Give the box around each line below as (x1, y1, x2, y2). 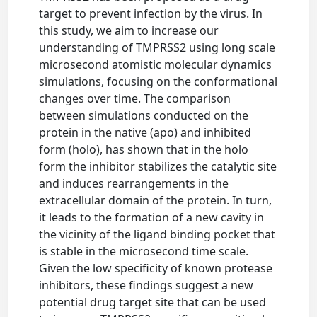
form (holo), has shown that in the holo (39, 142, 249, 158)
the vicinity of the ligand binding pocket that (39, 226, 276, 243)
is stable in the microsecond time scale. (39, 243, 249, 260)
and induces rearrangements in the (39, 175, 229, 192)
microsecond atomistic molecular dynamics (39, 57, 272, 73)
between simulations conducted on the (39, 108, 249, 124)
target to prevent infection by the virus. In (39, 6, 263, 22)
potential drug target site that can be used (39, 294, 267, 311)
